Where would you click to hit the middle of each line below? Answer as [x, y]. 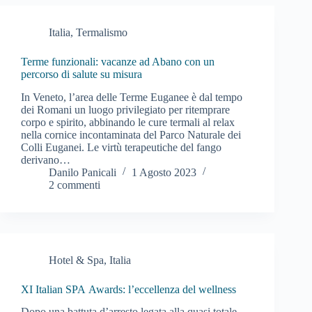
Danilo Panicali [83, 172]
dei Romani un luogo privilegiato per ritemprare [125, 109]
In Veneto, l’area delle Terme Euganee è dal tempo [132, 97]
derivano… [46, 159]
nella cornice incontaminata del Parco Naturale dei [131, 134]
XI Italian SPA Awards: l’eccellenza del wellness [128, 289]
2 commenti [75, 185]
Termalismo [102, 32]
